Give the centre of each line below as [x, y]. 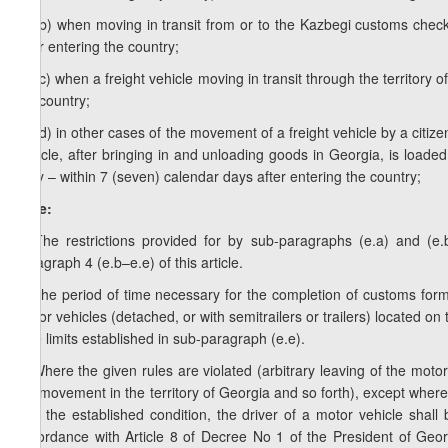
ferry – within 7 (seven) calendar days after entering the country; [218, 176]
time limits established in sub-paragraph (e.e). [160, 338]
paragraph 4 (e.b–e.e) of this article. [129, 262]
